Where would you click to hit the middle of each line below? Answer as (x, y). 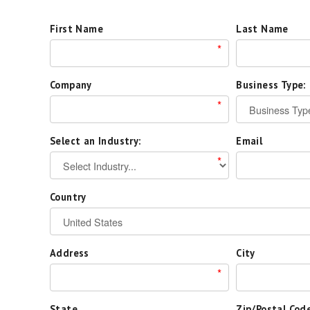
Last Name (262, 29)
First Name (76, 29)
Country (68, 197)
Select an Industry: (95, 141)
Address (70, 253)
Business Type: (271, 85)
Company (71, 85)
